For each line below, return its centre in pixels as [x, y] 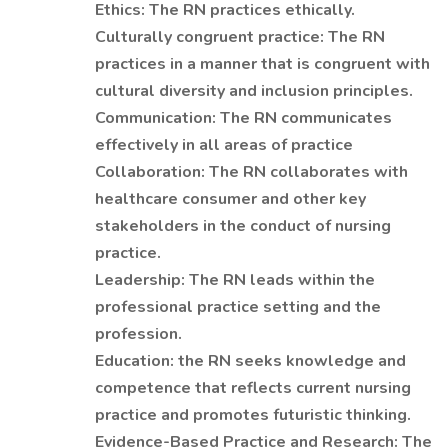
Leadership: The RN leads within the [235, 280]
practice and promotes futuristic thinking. [253, 415]
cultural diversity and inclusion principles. [254, 91]
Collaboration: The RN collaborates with [251, 172]
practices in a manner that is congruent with [262, 64]
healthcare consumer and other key [230, 199]
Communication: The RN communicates [243, 118]
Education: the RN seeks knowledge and [250, 361]
